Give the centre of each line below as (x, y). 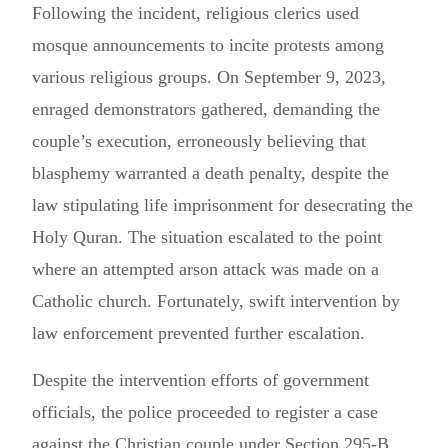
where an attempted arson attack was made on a (205, 269)
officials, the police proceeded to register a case (205, 412)
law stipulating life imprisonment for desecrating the (222, 205)
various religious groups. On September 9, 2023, (209, 77)
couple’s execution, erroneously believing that (199, 141)
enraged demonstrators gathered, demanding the (206, 109)
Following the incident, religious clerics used (195, 13)
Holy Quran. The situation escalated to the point (207, 237)
